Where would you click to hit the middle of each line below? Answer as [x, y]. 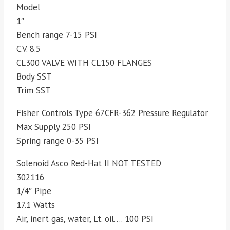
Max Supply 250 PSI [54, 127]
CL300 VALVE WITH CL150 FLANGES [84, 63]
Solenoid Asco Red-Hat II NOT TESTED [89, 164]
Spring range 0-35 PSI [57, 141]
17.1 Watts [36, 205]
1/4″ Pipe [34, 191]
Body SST [34, 77]
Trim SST [34, 91]
